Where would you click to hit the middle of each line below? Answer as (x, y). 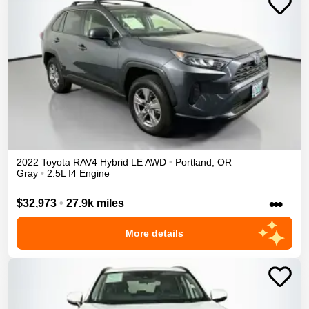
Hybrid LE (121, 162)
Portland (193, 162)
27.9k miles (95, 203)
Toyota (56, 162)
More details (154, 233)
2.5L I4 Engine (78, 173)
